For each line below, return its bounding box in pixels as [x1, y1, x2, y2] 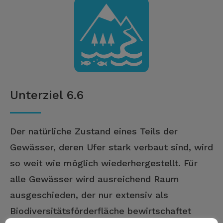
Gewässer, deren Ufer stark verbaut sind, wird [10, 142, 213, 152]
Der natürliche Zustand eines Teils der [10, 126, 178, 136]
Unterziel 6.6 [10, 88, 84, 102]
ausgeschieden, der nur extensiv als [10, 190, 168, 200]
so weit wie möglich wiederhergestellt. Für [10, 158, 198, 168]
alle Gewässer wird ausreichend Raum [10, 174, 179, 184]
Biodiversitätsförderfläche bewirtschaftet [10, 206, 191, 216]
